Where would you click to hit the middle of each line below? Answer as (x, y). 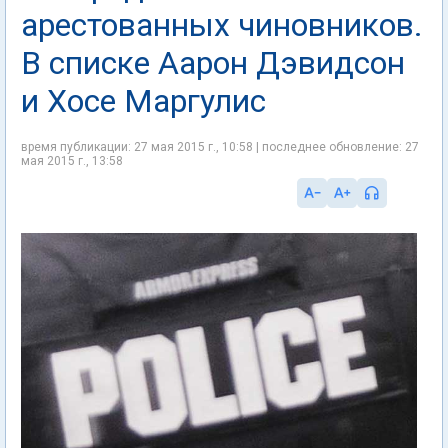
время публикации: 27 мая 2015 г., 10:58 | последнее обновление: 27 (220, 147)
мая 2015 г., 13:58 (72, 161)
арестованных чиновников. (222, 25)
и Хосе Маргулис (143, 101)
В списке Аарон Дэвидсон (213, 63)
